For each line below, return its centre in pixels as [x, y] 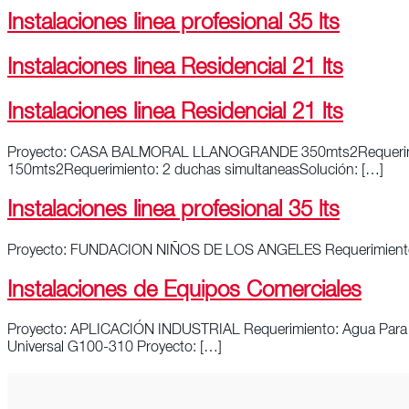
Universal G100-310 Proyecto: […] [115, 349]
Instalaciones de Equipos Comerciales [184, 292]
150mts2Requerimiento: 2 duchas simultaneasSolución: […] [195, 171]
